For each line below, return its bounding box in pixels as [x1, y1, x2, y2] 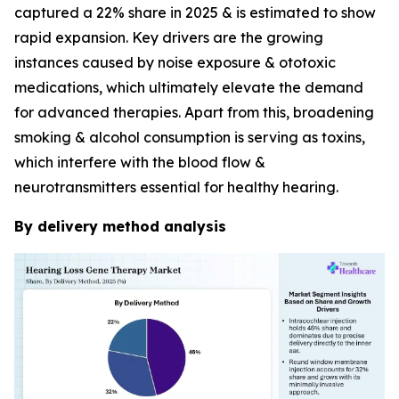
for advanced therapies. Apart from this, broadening [14, 103, 374, 122]
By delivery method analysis [14, 217, 226, 236]
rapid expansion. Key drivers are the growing [14, 28, 323, 47]
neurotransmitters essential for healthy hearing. [14, 178, 338, 197]
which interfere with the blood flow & [14, 153, 265, 172]
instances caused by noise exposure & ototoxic [14, 53, 336, 72]
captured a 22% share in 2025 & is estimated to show [14, 4, 376, 22]
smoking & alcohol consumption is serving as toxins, [14, 128, 365, 147]
